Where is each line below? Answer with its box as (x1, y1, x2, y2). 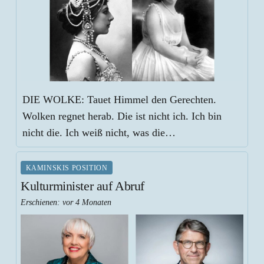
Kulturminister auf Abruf (21, 179, 144, 193)
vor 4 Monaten (62, 197, 112, 207)
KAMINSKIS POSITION (25, 163, 108, 172)
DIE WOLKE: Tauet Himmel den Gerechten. (22, 94, 216, 106)
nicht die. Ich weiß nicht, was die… (22, 127, 176, 139)
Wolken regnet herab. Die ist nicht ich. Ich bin (22, 110, 222, 123)
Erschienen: (21, 197, 63, 207)
